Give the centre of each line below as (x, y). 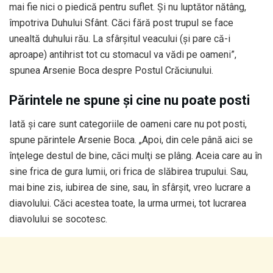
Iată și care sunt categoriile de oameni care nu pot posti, (128, 124)
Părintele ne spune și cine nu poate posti (129, 101)
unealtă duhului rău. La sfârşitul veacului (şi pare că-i (120, 38)
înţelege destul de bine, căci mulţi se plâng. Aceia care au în (136, 156)
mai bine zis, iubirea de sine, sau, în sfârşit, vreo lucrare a (130, 188)
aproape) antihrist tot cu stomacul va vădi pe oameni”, (123, 54)
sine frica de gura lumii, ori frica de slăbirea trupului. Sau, (129, 172)
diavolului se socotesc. (58, 219)
